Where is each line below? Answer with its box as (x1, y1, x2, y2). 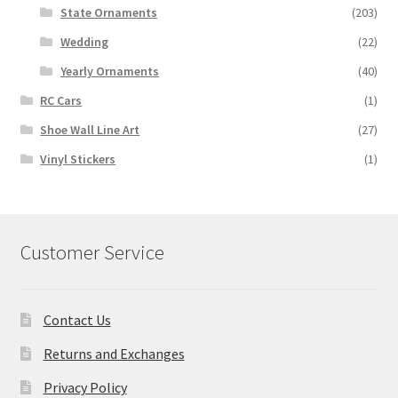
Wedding (60, 33, 108, 50)
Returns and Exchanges (43, 344, 185, 362)
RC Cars (40, 92, 83, 108)
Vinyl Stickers (40, 150, 116, 167)
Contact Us (43, 310, 111, 329)
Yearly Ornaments (60, 62, 159, 79)
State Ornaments (60, 4, 157, 20)
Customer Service (20, 240, 164, 266)
